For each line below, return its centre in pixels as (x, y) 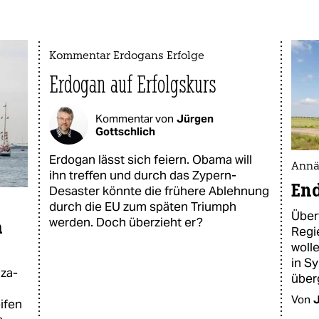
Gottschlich (125, 131)
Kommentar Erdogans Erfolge (127, 57)
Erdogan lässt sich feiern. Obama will (151, 159)
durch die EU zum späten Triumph (143, 206)
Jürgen (195, 118)
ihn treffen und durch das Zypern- (143, 175)
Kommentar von (135, 118)
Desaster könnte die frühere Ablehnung (159, 191)
